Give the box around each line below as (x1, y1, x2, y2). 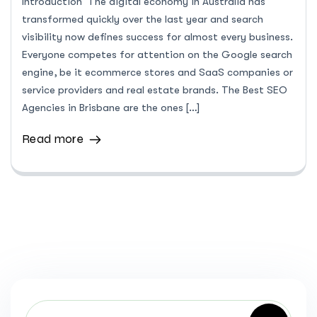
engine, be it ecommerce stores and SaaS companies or (22, 66, 293, 79)
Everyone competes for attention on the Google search (22, 48, 292, 62)
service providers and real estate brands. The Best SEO (22, 83, 287, 97)
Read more (22, 132, 83, 147)
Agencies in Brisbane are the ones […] (22, 101, 200, 115)
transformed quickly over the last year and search (22, 13, 263, 26)
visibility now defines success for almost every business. (22, 30, 293, 44)
